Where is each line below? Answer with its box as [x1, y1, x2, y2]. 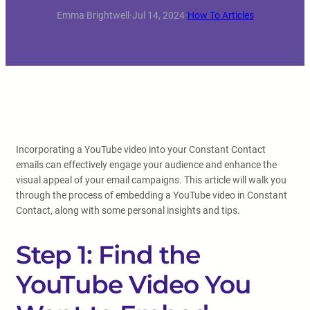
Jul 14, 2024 [131, 10, 185, 21]
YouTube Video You [16, 269, 251, 300]
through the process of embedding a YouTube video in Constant [16, 190, 287, 201]
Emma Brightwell [56, 10, 129, 21]
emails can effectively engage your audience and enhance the [16, 159, 277, 171]
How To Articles [187, 10, 254, 21]
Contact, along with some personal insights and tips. [16, 205, 240, 217]
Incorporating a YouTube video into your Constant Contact [16, 144, 266, 156]
